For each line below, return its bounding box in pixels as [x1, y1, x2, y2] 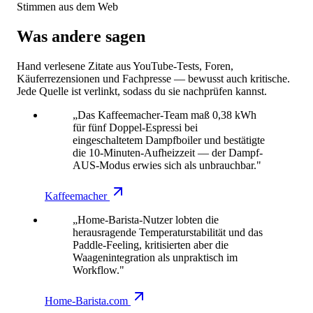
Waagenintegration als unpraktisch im [73, 251, 238, 263]
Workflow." [73, 263, 124, 276]
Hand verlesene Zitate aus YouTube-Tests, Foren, [17, 59, 233, 72]
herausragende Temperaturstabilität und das [73, 226, 263, 238]
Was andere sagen [17, 27, 145, 46]
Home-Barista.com [45, 294, 128, 307]
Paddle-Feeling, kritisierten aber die [73, 238, 228, 251]
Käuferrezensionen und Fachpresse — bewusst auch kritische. [17, 72, 290, 85]
